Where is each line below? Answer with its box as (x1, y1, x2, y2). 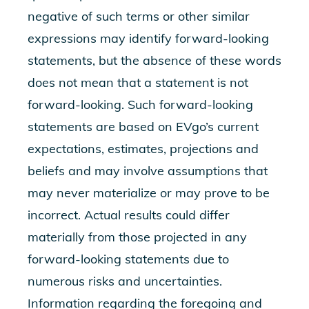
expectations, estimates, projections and (28, 141, 259, 157)
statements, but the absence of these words (28, 52, 281, 68)
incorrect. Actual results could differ (28, 207, 230, 223)
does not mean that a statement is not (28, 74, 248, 90)
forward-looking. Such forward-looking (28, 97, 253, 112)
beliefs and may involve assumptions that (28, 163, 268, 179)
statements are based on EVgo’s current (28, 119, 259, 134)
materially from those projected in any (28, 229, 247, 245)
